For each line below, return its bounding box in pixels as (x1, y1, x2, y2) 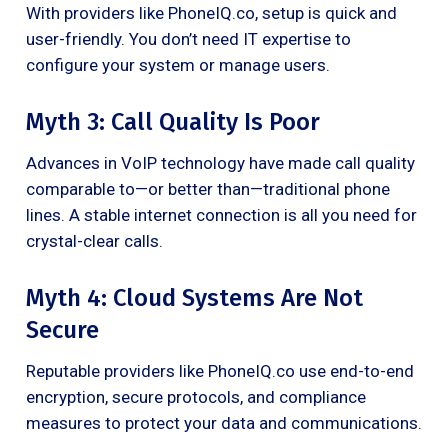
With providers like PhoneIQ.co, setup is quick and (26, 2, 397, 23)
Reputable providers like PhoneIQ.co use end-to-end (26, 360, 414, 381)
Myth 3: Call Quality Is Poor (26, 107, 320, 136)
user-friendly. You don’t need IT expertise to (26, 28, 351, 49)
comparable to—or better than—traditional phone (26, 178, 390, 199)
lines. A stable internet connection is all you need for (26, 204, 417, 225)
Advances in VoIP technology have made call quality (26, 152, 415, 173)
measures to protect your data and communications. (26, 412, 422, 433)
